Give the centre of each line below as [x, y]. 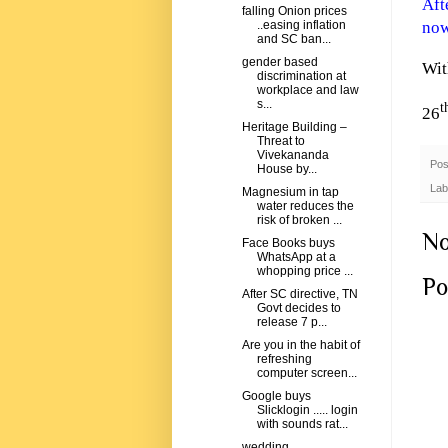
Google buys [276, 396]
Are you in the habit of [300, 345]
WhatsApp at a [296, 257]
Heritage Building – [294, 127]
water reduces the [305, 206]
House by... [286, 169]
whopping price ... [304, 271]
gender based [279, 62]
